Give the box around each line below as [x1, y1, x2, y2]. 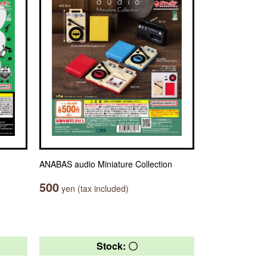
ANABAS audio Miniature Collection [39, 158, 172, 170]
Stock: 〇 [96, 239, 138, 253]
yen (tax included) [59, 182, 129, 194]
